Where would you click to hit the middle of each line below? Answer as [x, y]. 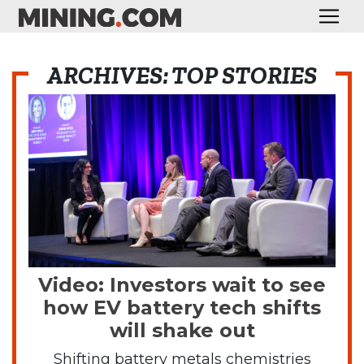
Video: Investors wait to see [182, 284]
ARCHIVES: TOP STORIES [182, 76]
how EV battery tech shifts [182, 307]
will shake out [182, 330]
